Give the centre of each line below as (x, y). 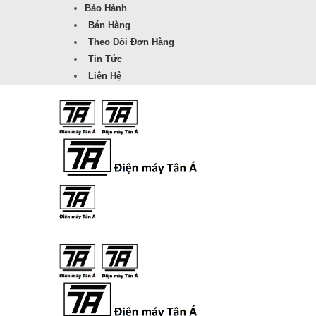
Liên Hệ (105, 76)
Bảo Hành (106, 8)
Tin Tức (105, 59)
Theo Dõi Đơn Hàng (131, 42)
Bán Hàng (109, 25)
